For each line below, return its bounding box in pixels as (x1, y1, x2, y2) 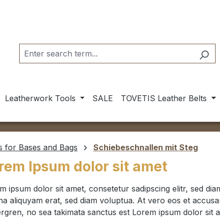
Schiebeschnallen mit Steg (93, 142, 198, 152)
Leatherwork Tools (4, 93, 76, 103)
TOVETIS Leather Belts (121, 93, 207, 103)
